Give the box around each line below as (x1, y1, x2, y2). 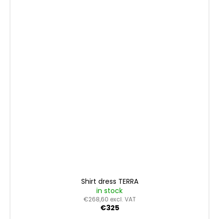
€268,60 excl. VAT (83, 195, 136, 204)
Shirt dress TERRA (81, 176, 138, 187)
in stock (96, 186, 123, 196)
